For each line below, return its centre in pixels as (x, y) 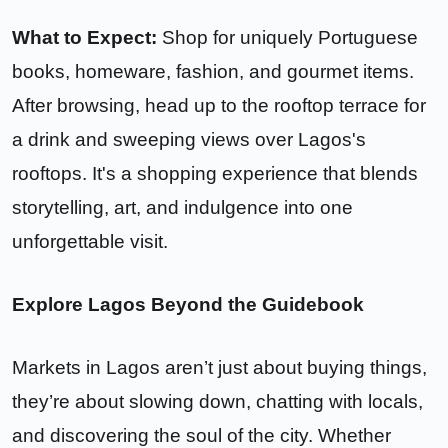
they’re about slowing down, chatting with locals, (217, 401)
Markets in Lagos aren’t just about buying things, (219, 367)
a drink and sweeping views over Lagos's (189, 140)
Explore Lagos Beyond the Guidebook (188, 304)
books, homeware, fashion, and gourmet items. (213, 72)
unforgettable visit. (90, 242)
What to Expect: (84, 38)
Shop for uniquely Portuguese (287, 38)
